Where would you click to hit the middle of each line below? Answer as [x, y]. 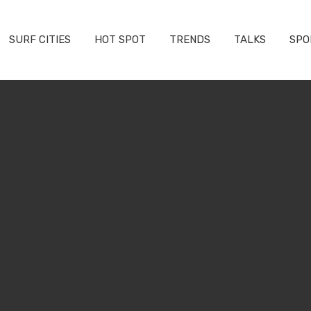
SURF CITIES [40, 40]
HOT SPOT [120, 40]
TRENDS [190, 40]
